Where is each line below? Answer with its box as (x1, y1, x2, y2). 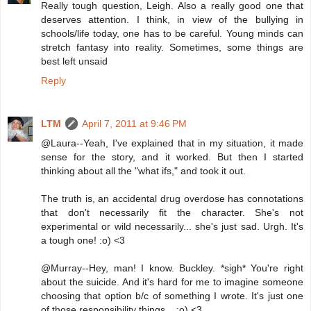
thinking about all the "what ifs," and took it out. (41, 165, 246, 177)
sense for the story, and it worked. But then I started (41, 151, 303, 163)
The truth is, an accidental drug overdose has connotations (41, 193, 303, 205)
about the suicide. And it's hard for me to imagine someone (41, 276, 303, 288)
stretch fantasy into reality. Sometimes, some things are (41, 42, 303, 53)
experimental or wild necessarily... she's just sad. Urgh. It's (41, 221, 303, 233)
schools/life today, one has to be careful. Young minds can (41, 28, 303, 40)
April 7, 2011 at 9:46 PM (82, 118, 187, 130)
